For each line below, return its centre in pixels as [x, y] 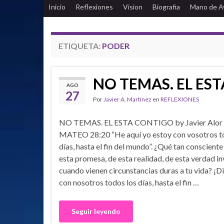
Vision [133, 7]
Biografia [166, 7]
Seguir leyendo [96, 211]
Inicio [57, 7]
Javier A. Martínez [127, 99]
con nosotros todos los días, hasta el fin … [129, 182]
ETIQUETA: [80, 46]
